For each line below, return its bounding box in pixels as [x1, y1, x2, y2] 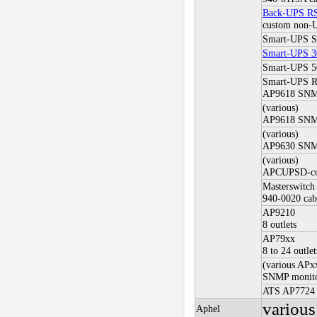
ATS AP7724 [262, 285, 315, 297]
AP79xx [262, 233, 295, 245]
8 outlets [262, 219, 296, 231]
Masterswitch [262, 180, 315, 192]
